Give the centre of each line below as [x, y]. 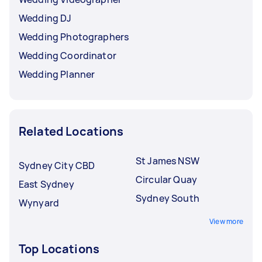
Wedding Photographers [74, 37]
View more [226, 221]
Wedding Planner [57, 74]
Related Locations [71, 131]
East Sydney [46, 184]
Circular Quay [166, 179]
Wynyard [39, 203]
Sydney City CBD [57, 165]
